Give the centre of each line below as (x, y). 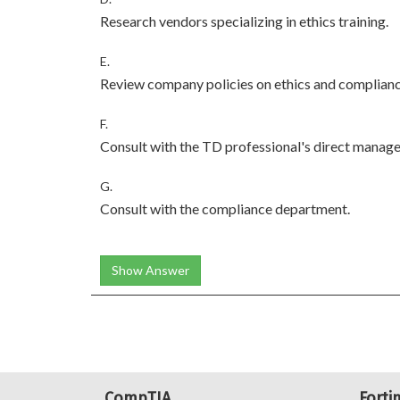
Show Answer (150, 270)
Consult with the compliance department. (225, 208)
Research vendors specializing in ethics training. (244, 21)
